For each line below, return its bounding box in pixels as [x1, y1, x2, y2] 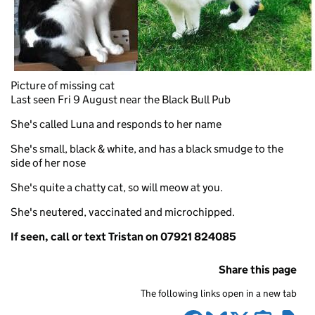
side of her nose [11, 155, 86, 169]
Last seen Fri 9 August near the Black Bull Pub [11, 92, 231, 106]
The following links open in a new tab [141, 286, 297, 300]
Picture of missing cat [11, 78, 115, 92]
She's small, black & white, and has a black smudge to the [11, 141, 283, 155]
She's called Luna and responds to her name [11, 117, 221, 131]
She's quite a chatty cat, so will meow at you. [11, 180, 223, 194]
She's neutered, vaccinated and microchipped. [11, 205, 235, 219]
